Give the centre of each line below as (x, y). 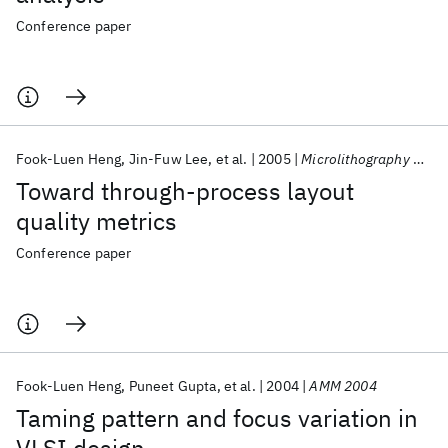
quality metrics (96, 221)
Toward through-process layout (185, 191)
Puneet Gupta (172, 386)
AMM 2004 (343, 386)
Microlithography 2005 (357, 159)
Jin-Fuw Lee (168, 159)
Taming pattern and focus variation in (217, 418)
